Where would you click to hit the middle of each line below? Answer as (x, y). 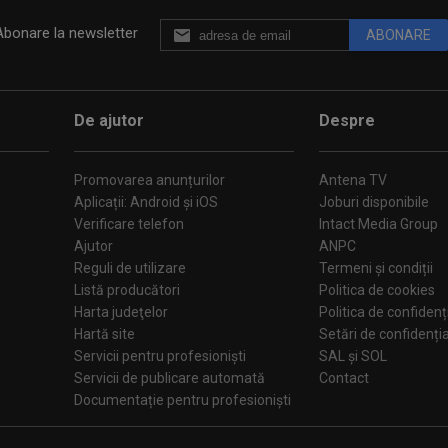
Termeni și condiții (376, 268)
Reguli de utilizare (130, 268)
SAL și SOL (353, 356)
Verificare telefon (129, 224)
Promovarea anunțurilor (149, 180)
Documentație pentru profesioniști (182, 400)
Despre (347, 120)
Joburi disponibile (374, 202)
